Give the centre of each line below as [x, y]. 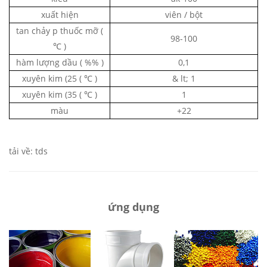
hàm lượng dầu [46, 62]
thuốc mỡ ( [80, 30]
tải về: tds [28, 151]
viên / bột [184, 14]
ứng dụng [133, 207]
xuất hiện [60, 14]
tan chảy [33, 30]
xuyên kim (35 [49, 94]
